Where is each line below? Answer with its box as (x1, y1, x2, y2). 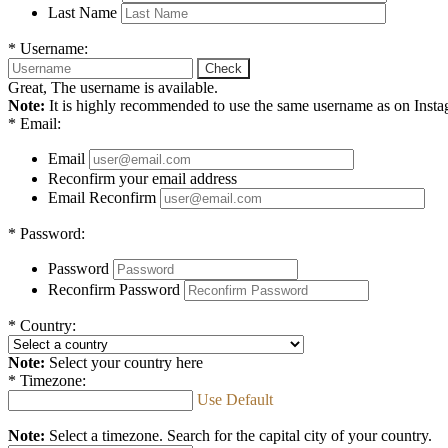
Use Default (197, 390, 273, 408)
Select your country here (45, 353, 203, 371)
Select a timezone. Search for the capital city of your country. (45, 426, 432, 444)
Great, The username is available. (8, 78, 218, 96)
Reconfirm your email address (48, 169, 237, 187)
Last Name (48, 3, 117, 21)
